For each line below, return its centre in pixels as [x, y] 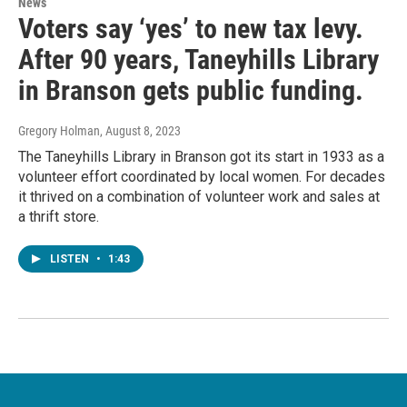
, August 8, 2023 [140, 131]
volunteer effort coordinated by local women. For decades [202, 177]
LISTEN [71, 259]
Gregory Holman [59, 131]
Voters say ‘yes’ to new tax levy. [191, 29]
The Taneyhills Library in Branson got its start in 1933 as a [201, 157]
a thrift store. [59, 217]
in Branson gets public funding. [191, 91]
